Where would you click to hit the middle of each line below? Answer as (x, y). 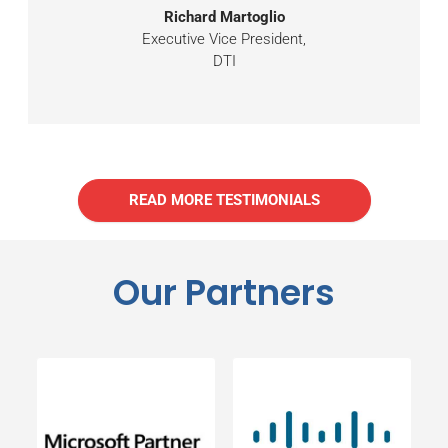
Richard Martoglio (224, 16)
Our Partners (224, 293)
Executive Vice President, (224, 38)
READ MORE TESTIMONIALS (224, 200)
